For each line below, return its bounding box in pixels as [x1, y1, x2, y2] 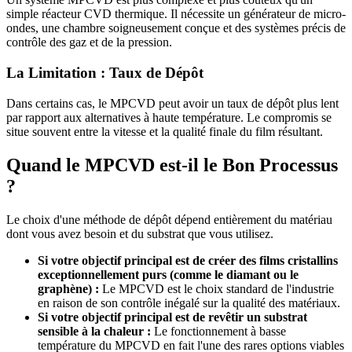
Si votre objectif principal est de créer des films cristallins [38, 253, 338, 267]
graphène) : [38, 281, 99, 295]
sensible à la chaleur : [38, 324, 151, 338]
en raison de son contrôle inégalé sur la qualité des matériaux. [38, 295, 340, 310]
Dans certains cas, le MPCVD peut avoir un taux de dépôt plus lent [6, 96, 339, 110]
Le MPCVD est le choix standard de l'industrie [99, 281, 334, 295]
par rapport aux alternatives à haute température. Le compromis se [6, 110, 332, 124]
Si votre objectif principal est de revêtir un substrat [38, 310, 307, 324]
